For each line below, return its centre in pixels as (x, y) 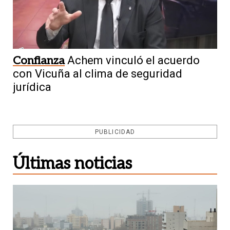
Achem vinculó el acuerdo (133, 60)
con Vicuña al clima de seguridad (98, 73)
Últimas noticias (72, 164)
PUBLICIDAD (115, 132)
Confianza (39, 60)
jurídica (32, 87)
